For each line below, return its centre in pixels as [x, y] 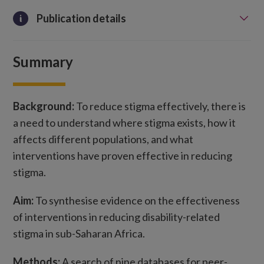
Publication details [81, 19]
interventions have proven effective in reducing [123, 156]
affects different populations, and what [103, 139]
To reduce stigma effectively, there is [160, 106]
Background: [44, 106]
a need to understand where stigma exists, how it [125, 123]
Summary [43, 62]
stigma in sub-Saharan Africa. [79, 234]
